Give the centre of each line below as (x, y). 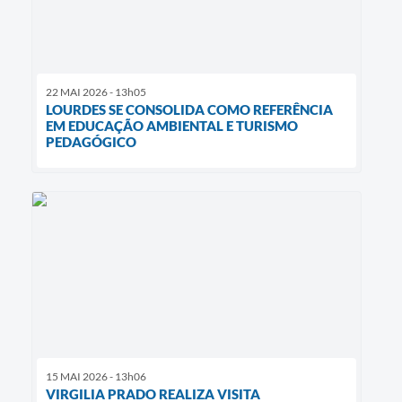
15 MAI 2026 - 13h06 (96, 376)
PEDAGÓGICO (91, 142)
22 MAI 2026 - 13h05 (96, 92)
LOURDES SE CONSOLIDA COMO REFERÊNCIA (189, 110)
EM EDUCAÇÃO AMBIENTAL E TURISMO (172, 126)
